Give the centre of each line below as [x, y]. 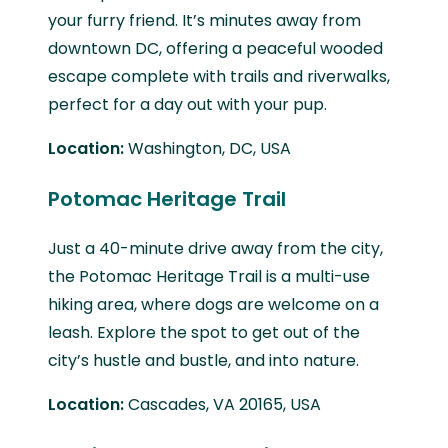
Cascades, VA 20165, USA [224, 404]
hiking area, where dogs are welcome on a [213, 304]
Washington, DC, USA [209, 148]
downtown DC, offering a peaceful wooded [215, 48]
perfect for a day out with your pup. [187, 104]
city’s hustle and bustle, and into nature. [203, 360]
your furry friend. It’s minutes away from [204, 20]
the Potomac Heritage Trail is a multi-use [209, 276]
